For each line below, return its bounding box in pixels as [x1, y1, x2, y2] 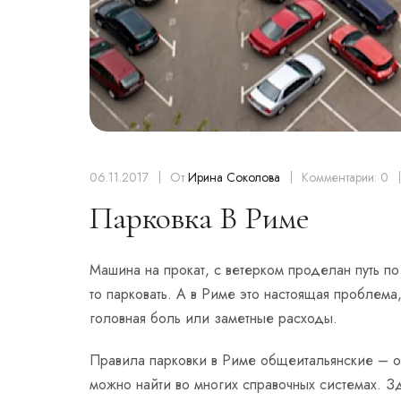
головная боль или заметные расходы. [90, 307, 337, 328]
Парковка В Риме [90, 198, 310, 237]
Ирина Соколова [188, 167, 280, 186]
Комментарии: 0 [302, 167, 392, 186]
